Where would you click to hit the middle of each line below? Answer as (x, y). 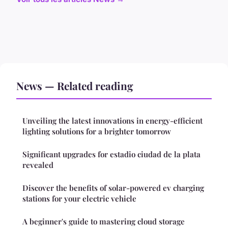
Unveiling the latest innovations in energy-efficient (112, 121)
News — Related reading (75, 86)
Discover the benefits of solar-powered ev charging (113, 188)
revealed (38, 165)
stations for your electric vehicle (79, 199)
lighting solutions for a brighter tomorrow (97, 132)
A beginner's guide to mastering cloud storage (104, 222)
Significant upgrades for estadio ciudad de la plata (111, 154)
